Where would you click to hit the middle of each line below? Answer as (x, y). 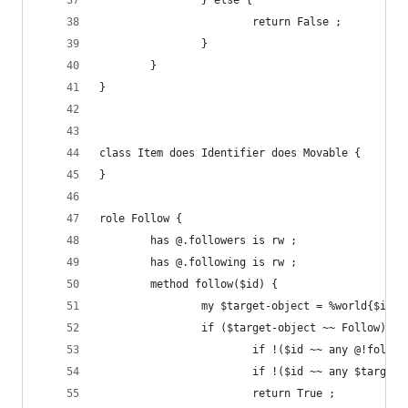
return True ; (217, 393)
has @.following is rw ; (198, 262)
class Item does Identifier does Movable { (230, 153)
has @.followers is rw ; (198, 240)
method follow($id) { (189, 284)
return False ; (220, 22)
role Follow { (141, 219)
